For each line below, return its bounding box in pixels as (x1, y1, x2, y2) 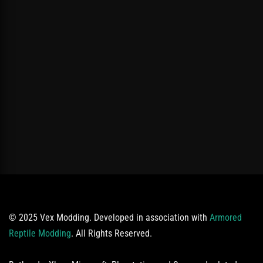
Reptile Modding (9, 228, 71, 240)
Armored (210, 212, 242, 224)
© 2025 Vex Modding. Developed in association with (9, 212, 210, 224)
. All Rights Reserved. (71, 228, 152, 240)
